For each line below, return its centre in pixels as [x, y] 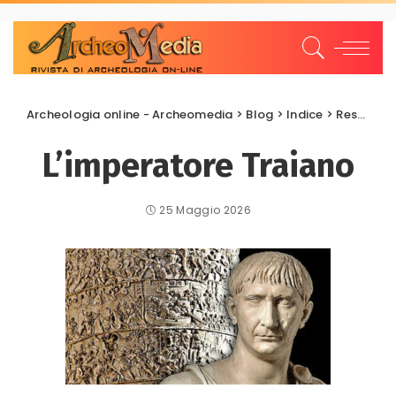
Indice [305, 114]
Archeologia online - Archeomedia [130, 114]
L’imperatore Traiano [198, 165]
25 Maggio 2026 [206, 210]
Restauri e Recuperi [347, 114]
